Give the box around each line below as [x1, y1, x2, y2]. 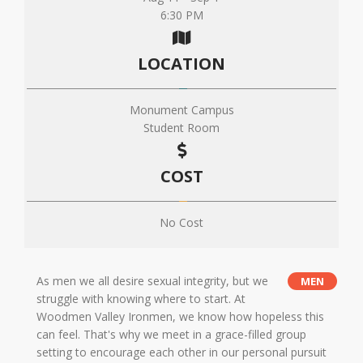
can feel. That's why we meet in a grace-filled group [36, 327, 306, 343]
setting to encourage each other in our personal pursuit [36, 344, 327, 361]
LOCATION [138, 52, 225, 75]
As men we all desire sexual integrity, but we [36, 273, 268, 289]
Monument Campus [129, 102, 234, 118]
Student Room [143, 120, 220, 136]
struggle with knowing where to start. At [36, 291, 246, 307]
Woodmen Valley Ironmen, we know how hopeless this [36, 309, 324, 325]
